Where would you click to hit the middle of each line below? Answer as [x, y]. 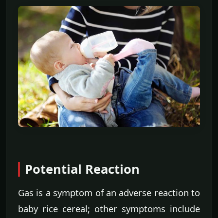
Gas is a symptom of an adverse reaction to [109, 192]
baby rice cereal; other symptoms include [109, 208]
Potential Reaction [82, 169]
